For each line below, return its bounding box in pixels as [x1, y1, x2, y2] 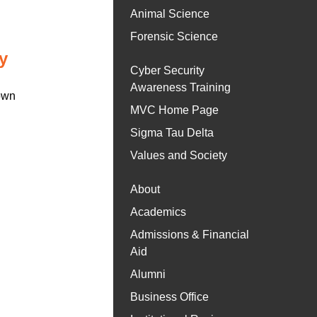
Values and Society [130, 149, 227, 162]
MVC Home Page [130, 104, 219, 117]
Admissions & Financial [130, 229, 249, 241]
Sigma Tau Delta [130, 127, 214, 139]
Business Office [130, 291, 209, 304]
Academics [130, 206, 186, 219]
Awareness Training [130, 81, 231, 94]
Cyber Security [130, 64, 204, 77]
